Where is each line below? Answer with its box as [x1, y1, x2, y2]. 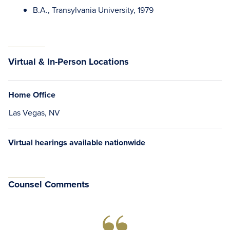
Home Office [8, 89, 55, 101]
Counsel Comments [8, 178, 89, 191]
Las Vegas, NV [9, 107, 60, 119]
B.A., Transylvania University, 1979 [33, 4, 154, 16]
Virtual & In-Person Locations [8, 55, 129, 69]
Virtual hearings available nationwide [8, 137, 145, 149]
